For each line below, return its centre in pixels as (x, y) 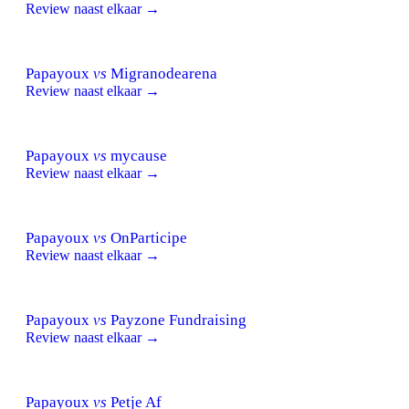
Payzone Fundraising (177, 320)
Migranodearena (162, 73)
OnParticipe (147, 237)
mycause (137, 155)
